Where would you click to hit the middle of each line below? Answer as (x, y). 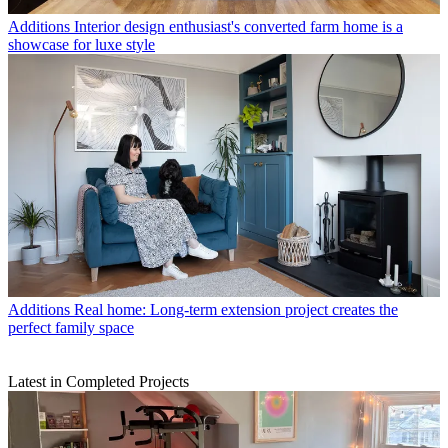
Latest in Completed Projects (98, 382)
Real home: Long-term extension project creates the (236, 310)
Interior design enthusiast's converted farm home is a (238, 27)
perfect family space (71, 328)
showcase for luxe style (81, 45)
